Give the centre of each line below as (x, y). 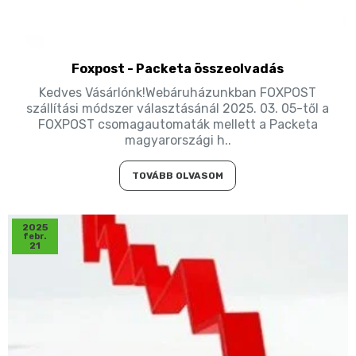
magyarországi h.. (178, 140)
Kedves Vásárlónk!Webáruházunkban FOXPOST (178, 92)
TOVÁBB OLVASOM (178, 175)
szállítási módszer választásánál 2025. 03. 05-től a (178, 108)
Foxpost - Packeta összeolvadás (178, 68)
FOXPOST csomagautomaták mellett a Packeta (178, 124)
